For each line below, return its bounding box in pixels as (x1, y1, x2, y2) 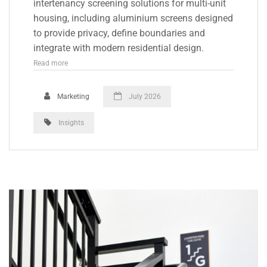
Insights (58, 117, 84, 127)
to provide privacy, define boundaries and (33, 27, 205, 39)
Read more (33, 58, 68, 67)
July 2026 (126, 92, 161, 101)
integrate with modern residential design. (33, 42, 204, 54)
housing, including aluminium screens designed (33, 13, 233, 24)
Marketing (55, 92, 89, 101)
